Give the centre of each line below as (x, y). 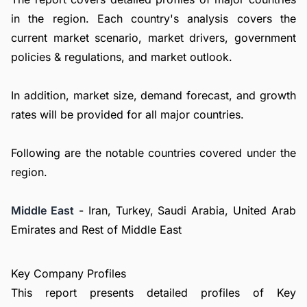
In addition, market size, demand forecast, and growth (153, 95)
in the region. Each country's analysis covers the (153, 19)
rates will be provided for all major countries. (127, 114)
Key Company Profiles (69, 273)
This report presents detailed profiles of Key (153, 293)
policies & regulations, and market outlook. (122, 57)
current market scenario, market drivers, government (153, 38)
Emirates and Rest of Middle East (96, 230)
